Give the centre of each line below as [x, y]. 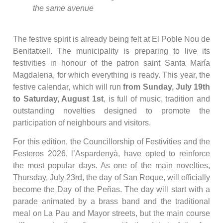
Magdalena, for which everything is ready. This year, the [111, 75]
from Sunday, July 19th [167, 87]
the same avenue [63, 8]
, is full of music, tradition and [157, 99]
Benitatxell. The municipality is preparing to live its [111, 51]
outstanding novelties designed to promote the [111, 111]
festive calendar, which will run [68, 87]
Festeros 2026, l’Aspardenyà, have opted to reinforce [111, 154]
